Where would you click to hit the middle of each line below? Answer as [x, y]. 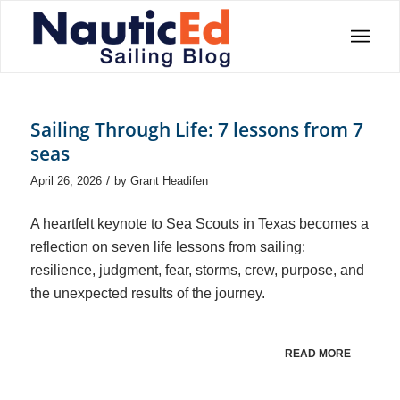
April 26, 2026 [66, 181]
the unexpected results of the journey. [147, 293]
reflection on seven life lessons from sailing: [167, 246]
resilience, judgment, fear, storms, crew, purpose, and [197, 270]
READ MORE [318, 353]
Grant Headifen [169, 181]
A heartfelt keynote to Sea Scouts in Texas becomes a [199, 223]
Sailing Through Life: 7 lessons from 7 [196, 129]
